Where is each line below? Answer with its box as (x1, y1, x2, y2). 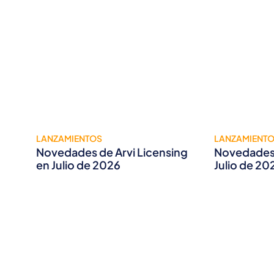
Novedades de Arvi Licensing (36, 145, 188, 160)
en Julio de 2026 (36, 158, 120, 172)
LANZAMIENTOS (36, 133, 102, 144)
